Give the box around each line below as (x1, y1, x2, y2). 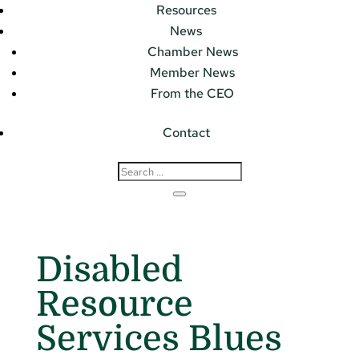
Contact (162, 124, 210, 142)
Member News (150, 64, 235, 82)
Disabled (35, 249, 183, 289)
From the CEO (151, 85, 234, 103)
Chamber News (147, 43, 238, 61)
